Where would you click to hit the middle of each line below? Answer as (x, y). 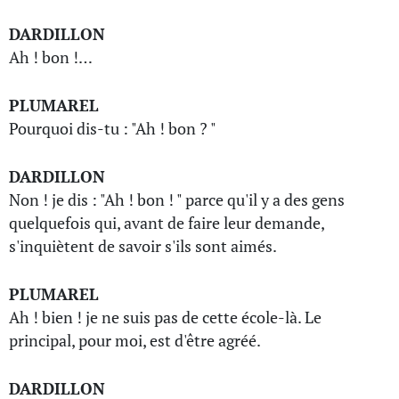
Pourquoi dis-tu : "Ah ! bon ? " (113, 128)
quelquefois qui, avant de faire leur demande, (167, 223)
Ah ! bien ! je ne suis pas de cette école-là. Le (165, 317)
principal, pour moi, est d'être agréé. (135, 340)
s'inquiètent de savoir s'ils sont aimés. (143, 246)
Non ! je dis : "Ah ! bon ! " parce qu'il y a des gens (177, 199)
